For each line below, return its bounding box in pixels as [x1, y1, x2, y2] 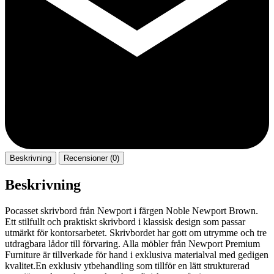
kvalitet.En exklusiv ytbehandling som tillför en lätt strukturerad [5, 260, 250, 271]
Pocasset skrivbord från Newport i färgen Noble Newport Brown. [5, 205, 258, 216]
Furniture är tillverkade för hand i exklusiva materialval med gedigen [5, 249, 268, 260]
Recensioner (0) [64, 154, 119, 163]
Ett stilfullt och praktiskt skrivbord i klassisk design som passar [5, 216, 245, 227]
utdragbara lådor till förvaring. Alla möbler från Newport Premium [5, 238, 260, 249]
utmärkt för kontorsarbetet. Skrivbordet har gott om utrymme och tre [5, 227, 267, 238]
